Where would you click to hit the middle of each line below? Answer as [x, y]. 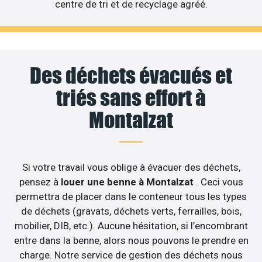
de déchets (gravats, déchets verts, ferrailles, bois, [131, 211]
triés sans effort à [131, 98]
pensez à [40, 182]
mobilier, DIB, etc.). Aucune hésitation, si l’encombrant [131, 226]
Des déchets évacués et [131, 76]
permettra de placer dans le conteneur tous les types [131, 197]
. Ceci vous [219, 182]
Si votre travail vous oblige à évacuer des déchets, [131, 168]
